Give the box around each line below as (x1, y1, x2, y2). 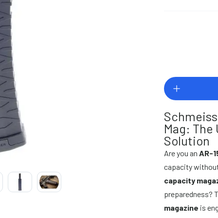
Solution (164, 132, 210, 148)
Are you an (164, 148, 200, 158)
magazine (164, 202, 199, 212)
